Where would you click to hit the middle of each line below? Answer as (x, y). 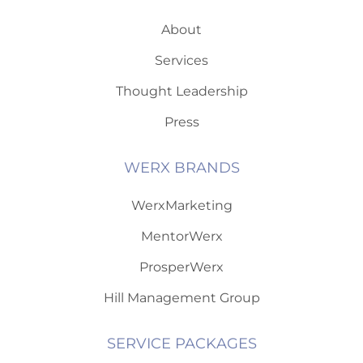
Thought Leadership (181, 92)
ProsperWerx (181, 267)
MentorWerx (181, 237)
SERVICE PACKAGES (181, 344)
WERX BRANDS (181, 168)
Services (181, 61)
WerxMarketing (181, 206)
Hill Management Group (181, 298)
